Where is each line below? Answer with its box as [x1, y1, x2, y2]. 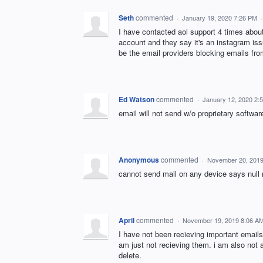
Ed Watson [119, 94, 154, 105]
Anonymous [119, 154, 159, 166]
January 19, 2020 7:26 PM [182, 13, 257, 23]
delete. [119, 249, 141, 261]
